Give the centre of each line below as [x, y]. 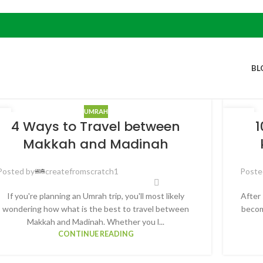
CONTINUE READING [96, 234]
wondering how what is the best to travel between [96, 208]
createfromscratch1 [82, 171]
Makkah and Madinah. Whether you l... [96, 221]
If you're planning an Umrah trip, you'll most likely [96, 195]
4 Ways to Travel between [96, 127]
